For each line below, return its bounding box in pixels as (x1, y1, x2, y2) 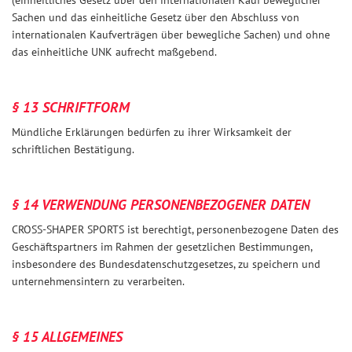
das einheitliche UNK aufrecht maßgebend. (12, 45, 217, 59)
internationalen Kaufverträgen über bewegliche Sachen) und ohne (12, 27, 330, 42)
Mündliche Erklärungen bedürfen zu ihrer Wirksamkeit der (12, 125, 291, 139)
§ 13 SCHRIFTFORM (12, 98, 130, 116)
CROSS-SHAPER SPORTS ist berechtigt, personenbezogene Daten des (12, 222, 339, 236)
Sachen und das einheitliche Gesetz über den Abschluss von (12, 10, 299, 24)
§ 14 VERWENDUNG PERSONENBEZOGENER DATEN (12, 196, 310, 214)
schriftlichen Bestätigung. (12, 142, 134, 156)
